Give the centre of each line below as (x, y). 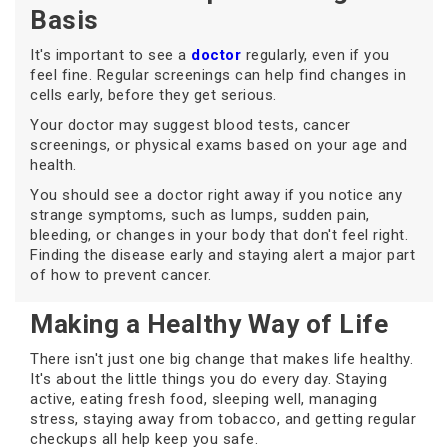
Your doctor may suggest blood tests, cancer (190, 125)
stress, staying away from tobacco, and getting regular (223, 419)
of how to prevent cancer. (121, 275)
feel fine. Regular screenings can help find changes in (218, 75)
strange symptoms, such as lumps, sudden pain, (200, 215)
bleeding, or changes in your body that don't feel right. (219, 235)
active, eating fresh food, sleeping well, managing (203, 399)
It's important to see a (110, 55)
